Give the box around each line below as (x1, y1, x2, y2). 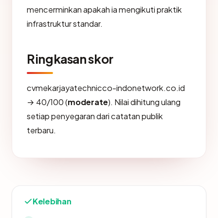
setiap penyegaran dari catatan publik (27, 110, 163, 121)
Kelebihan (33, 196, 72, 206)
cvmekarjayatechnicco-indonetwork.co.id (27, 82, 185, 93)
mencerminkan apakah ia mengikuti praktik (27, 4, 182, 15)
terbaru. (27, 125, 56, 135)
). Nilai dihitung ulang (108, 96, 181, 107)
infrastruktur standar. (27, 18, 103, 29)
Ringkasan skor (27, 51, 113, 67)
